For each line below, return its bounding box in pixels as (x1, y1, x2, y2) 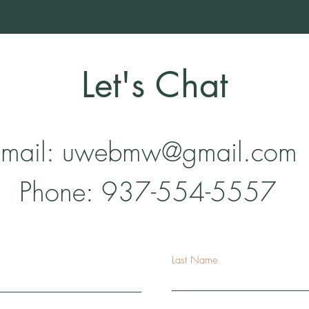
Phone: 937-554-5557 (19, 175, 293, 209)
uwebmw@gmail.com (61, 134, 297, 169)
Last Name (172, 253, 218, 267)
